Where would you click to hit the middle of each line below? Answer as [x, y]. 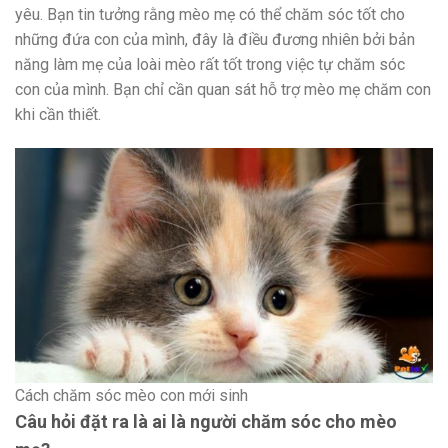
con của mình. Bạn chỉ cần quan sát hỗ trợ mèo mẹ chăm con [223, 89]
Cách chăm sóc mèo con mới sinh [131, 395]
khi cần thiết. [58, 114]
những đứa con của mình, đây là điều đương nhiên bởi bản [215, 39]
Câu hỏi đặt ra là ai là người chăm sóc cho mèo [206, 421]
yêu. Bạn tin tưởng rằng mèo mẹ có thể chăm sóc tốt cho [210, 14]
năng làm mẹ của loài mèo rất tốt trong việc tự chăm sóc [210, 64]
